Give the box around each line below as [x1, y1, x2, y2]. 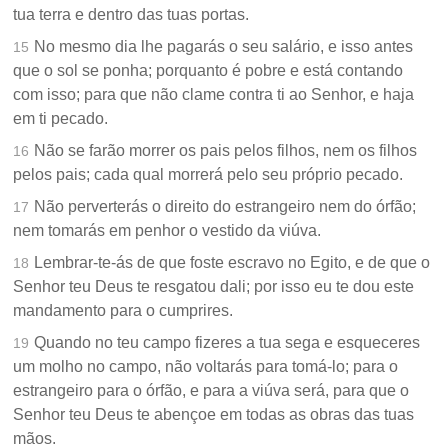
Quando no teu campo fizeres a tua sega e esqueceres [34, 334, 421, 352]
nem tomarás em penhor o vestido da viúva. [13, 222, 322, 240]
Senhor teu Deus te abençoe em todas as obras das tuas [13, 406, 415, 424]
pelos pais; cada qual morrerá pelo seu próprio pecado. [13, 166, 404, 184]
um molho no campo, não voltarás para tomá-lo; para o [13, 358, 399, 376]
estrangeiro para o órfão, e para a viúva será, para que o [13, 382, 410, 400]
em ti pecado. [13, 110, 109, 128]
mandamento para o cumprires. [13, 302, 234, 320]
